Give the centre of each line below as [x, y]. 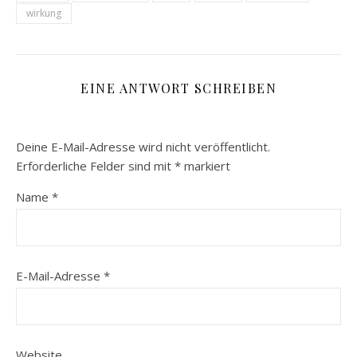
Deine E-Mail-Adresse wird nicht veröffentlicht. [143, 146]
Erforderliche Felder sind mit [95, 165]
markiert [206, 165]
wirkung [44, 13]
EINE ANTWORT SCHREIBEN [178, 88]
